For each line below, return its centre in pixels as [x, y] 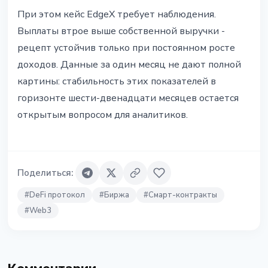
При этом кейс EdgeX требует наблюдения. [117, 15]
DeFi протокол [57, 195]
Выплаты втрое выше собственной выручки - [121, 31]
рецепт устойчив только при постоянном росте [126, 48]
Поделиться [44, 173]
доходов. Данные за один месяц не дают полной [129, 65]
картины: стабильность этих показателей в [117, 82]
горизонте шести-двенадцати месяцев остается [128, 98]
